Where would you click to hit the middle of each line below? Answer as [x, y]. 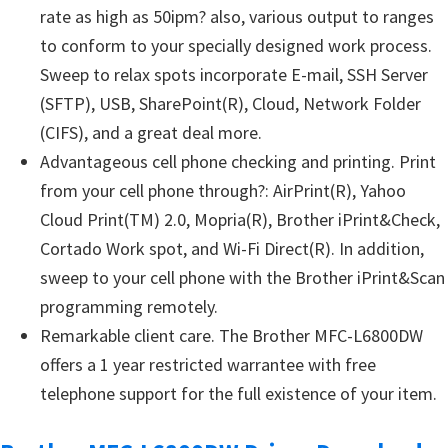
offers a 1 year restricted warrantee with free [208, 364]
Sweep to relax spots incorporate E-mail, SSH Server [234, 74]
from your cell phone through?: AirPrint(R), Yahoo [223, 190]
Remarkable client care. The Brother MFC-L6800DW [231, 335]
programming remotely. [129, 306]
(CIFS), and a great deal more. [151, 132]
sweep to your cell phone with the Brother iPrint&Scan [242, 277]
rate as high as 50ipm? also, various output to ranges [237, 16]
